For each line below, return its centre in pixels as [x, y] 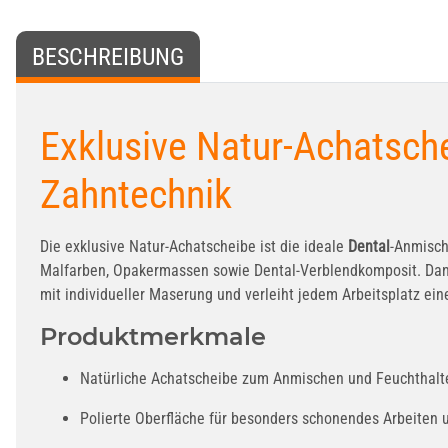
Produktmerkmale [153, 337]
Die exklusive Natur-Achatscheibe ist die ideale [194, 247]
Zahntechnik [136, 195]
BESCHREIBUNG [108, 57]
